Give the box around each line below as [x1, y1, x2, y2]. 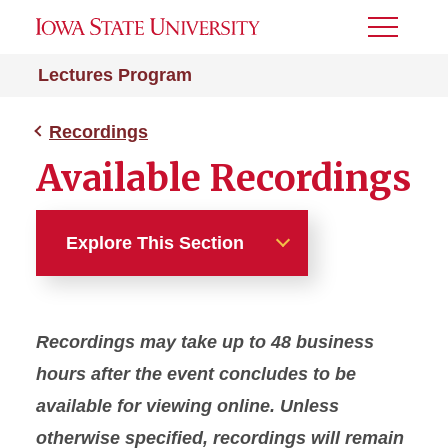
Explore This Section [66, 232, 244, 253]
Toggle [368, 25, 422, 42]
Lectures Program [38, 65, 192, 85]
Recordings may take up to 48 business [36, 332, 374, 352]
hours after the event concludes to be [36, 364, 356, 384]
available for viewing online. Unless [36, 396, 339, 416]
